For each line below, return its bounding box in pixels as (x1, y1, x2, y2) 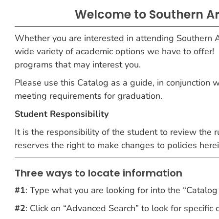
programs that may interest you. (15, 59, 141, 70)
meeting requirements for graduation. (15, 90, 162, 102)
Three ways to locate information (15, 166, 182, 180)
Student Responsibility (15, 108, 109, 120)
